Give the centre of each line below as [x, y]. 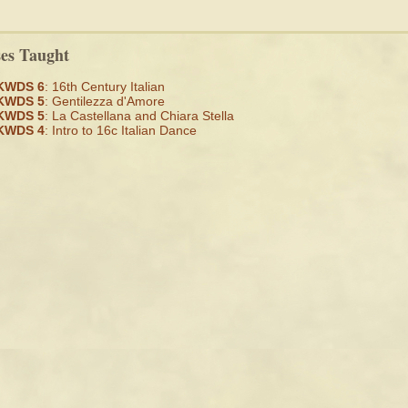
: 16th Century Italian [105, 87]
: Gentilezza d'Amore [105, 101]
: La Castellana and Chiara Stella [139, 116]
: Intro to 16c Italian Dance [121, 130]
